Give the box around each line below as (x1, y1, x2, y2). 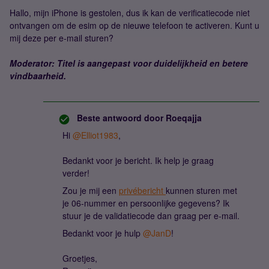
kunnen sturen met (166, 184, 237, 196)
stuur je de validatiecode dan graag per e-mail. (62, 210, 240, 222)
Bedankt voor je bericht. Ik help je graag (62, 154, 214, 166)
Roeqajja (163, 112, 202, 124)
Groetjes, (62, 252, 97, 264)
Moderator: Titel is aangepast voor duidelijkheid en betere (10, 57, 248, 69)
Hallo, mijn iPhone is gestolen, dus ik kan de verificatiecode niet (10, 7, 250, 19)
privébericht (119, 184, 166, 196)
